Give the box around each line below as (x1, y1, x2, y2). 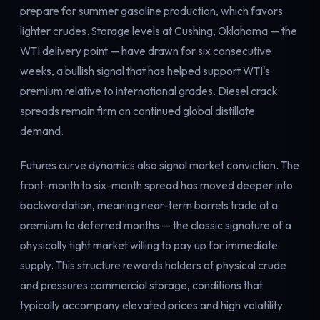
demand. (20, 124, 64, 139)
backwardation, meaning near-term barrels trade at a (20, 198, 278, 213)
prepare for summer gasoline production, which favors (20, 4, 283, 19)
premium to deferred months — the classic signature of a (20, 218, 291, 233)
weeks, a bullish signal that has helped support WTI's (20, 64, 270, 79)
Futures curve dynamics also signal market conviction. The (20, 158, 299, 173)
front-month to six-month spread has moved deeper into (20, 178, 293, 193)
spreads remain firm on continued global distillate (20, 104, 255, 119)
